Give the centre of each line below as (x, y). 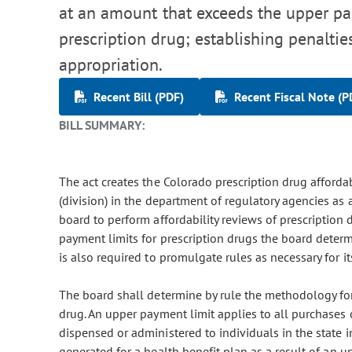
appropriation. (111, 65)
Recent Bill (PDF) (139, 97)
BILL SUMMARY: (102, 125)
